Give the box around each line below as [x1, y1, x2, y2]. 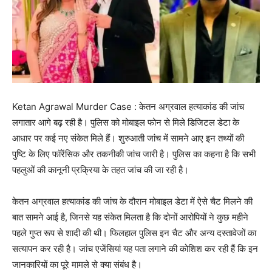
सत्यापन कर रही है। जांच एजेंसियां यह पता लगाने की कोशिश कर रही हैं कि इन [12, 242, 258, 254]
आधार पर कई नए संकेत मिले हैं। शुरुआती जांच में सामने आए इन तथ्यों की [12, 132, 244, 144]
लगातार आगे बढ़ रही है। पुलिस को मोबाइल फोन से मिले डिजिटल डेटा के [12, 116, 239, 128]
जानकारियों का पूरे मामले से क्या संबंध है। [12, 258, 142, 270]
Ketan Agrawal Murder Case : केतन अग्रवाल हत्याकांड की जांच [12, 100, 244, 112]
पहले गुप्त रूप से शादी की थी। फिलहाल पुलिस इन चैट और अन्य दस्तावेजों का [12, 226, 256, 239]
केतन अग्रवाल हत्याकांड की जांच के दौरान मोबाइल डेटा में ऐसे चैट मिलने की [12, 195, 253, 207]
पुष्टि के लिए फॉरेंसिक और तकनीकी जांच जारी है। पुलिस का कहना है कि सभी [12, 148, 256, 160]
